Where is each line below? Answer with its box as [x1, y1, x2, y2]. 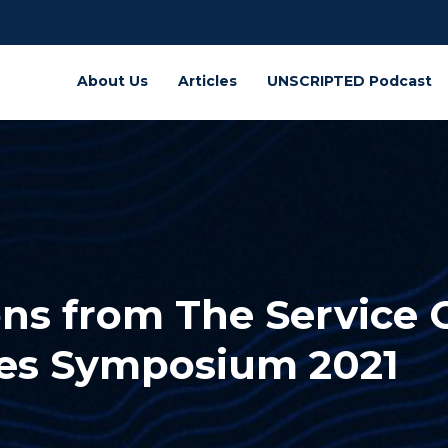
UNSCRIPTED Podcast [266, 71, 432, 90]
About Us [76, 71, 148, 90]
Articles [177, 71, 237, 90]
